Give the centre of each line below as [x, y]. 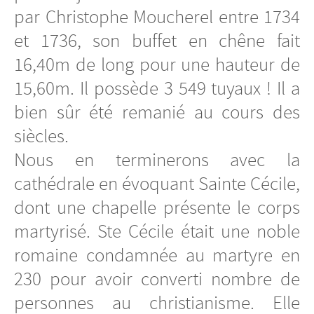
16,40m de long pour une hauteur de [157, 64]
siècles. [41, 136]
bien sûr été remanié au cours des [157, 112]
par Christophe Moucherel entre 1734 [157, 16]
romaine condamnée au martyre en [157, 255]
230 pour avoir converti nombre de [157, 279]
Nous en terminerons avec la [157, 159]
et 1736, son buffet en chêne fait [157, 40]
